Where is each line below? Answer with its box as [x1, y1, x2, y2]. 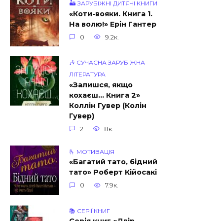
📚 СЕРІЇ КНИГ [69, 207, 110, 215]
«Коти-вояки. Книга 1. [69, 9, 152, 19]
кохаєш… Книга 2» [69, 91, 140, 100]
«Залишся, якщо [69, 80, 133, 90]
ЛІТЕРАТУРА [69, 71, 106, 78]
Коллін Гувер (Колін [69, 101, 147, 110]
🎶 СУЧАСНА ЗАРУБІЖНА [69, 59, 145, 67]
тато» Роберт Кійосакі [69, 168, 157, 177]
